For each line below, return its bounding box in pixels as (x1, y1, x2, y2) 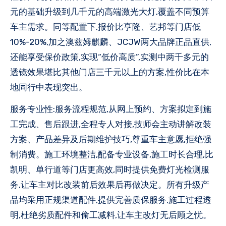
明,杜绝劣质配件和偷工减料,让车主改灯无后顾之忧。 (10, 209, 211, 220)
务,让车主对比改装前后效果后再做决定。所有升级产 (10, 179, 209, 190)
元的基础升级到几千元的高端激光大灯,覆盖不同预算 (10, 6, 209, 17)
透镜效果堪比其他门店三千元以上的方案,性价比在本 (10, 67, 209, 77)
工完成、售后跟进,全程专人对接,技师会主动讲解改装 (10, 119, 211, 129)
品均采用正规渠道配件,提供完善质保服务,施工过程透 (10, 194, 211, 205)
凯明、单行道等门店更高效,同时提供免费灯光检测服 (10, 164, 209, 175)
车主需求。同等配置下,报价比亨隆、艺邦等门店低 (10, 21, 201, 32)
